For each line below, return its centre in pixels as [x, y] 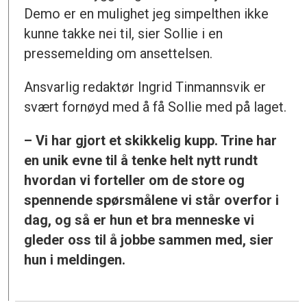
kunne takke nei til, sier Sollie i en [124, 34]
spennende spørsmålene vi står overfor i [152, 200]
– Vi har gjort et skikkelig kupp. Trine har [151, 141]
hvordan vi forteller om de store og [135, 181]
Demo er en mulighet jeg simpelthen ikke [147, 14]
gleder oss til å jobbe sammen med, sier [149, 240]
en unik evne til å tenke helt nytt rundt [141, 161]
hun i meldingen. [75, 260]
